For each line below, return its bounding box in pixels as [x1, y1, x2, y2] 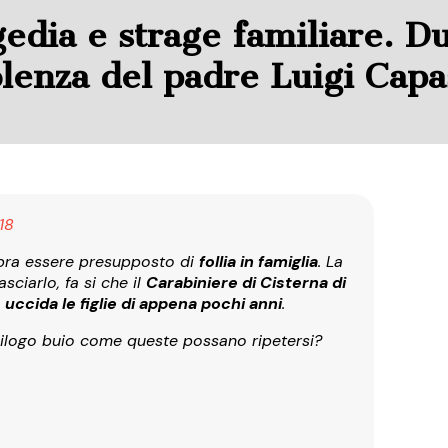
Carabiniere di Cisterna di [146, 271, 346, 293]
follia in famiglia [199, 250, 318, 272]
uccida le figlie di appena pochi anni [5, 292, 282, 314]
